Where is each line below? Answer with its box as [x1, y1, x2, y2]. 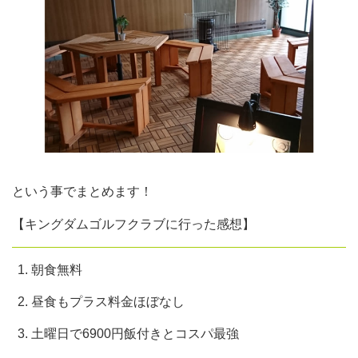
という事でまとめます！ [12, 184, 153, 198]
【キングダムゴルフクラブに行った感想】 [12, 217, 255, 231]
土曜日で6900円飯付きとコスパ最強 [31, 326, 239, 340]
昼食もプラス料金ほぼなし [31, 294, 185, 308]
